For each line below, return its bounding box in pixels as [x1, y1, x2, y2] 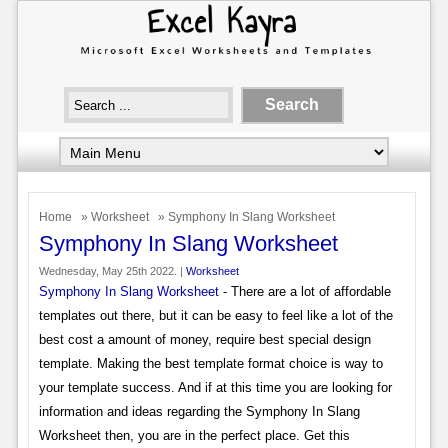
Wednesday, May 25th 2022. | [38, 264, 186, 277]
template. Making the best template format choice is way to [38, 355, 383, 371]
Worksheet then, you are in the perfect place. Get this [38, 427, 350, 443]
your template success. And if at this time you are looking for [38, 379, 392, 395]
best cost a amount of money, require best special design [38, 331, 371, 347]
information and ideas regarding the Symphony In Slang [38, 403, 360, 419]
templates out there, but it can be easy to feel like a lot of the [38, 307, 393, 323]
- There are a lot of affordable [218, 283, 391, 299]
